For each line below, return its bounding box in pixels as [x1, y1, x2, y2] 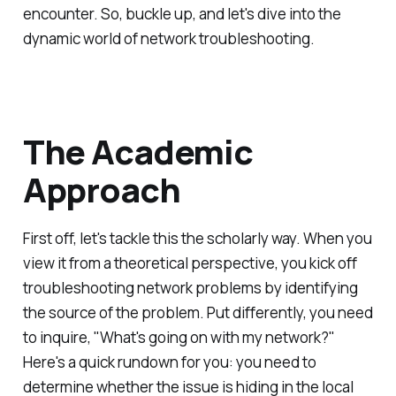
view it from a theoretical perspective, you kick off [22, 253, 357, 274]
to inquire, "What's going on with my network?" [22, 327, 335, 348]
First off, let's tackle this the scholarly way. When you [22, 228, 372, 249]
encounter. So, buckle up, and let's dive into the [22, 4, 341, 25]
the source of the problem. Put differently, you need [22, 302, 373, 324]
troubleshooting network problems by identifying [22, 278, 358, 299]
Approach [22, 166, 180, 213]
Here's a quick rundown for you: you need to [22, 352, 316, 373]
